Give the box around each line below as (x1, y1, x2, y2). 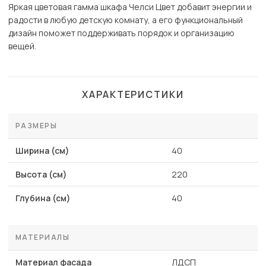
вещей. (8, 40, 36, 52)
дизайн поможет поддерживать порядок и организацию (8, 27, 235, 39)
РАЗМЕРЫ (15, 121, 58, 131)
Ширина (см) (15, 145, 69, 157)
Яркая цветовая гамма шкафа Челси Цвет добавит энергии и (8, 1, 252, 13)
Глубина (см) (15, 192, 71, 204)
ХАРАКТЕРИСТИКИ (82, 88, 184, 102)
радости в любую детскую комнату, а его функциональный (8, 14, 243, 26)
